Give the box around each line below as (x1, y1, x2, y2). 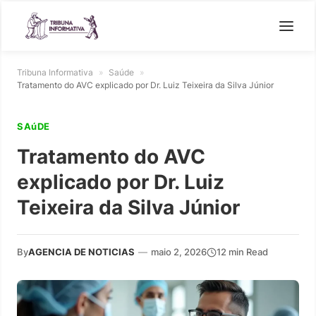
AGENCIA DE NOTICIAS (28, 246, 135, 257)
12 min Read (217, 246, 268, 257)
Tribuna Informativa (17, 67, 93, 78)
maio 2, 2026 (151, 246, 207, 257)
